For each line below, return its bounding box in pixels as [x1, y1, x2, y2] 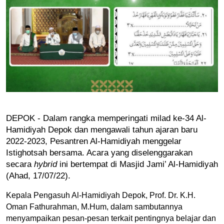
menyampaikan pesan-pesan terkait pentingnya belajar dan [6, 213, 216, 222]
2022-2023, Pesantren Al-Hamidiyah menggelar [6, 135, 181, 146]
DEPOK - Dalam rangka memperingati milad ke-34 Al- [6, 112, 206, 123]
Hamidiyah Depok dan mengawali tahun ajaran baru [6, 124, 197, 134]
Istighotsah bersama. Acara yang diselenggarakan [6, 147, 192, 157]
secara [6, 158, 34, 169]
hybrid [34, 158, 57, 169]
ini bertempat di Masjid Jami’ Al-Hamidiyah [57, 158, 218, 169]
